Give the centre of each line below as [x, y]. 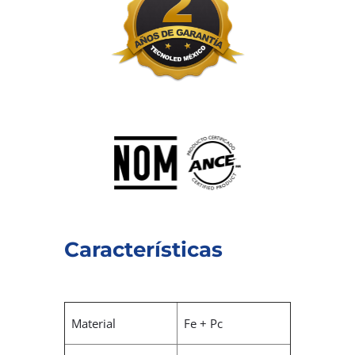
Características [143, 250]
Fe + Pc [204, 324]
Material [94, 324]
